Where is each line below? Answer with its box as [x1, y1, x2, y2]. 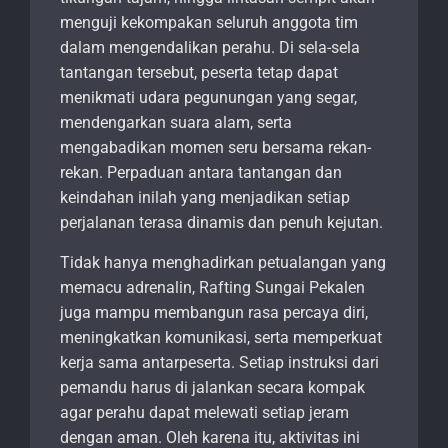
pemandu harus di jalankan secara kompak [60, 378, 365, 398]
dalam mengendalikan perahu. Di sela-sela [60, 38, 360, 58]
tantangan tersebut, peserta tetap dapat [60, 63, 338, 83]
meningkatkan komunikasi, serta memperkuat [60, 328, 382, 348]
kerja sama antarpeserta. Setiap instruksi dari [60, 353, 379, 373]
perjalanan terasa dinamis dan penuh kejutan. [60, 213, 383, 233]
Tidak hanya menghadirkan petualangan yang [60, 253, 386, 273]
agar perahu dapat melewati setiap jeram [60, 403, 349, 423]
